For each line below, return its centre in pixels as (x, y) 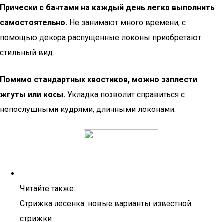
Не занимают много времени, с (127, 23)
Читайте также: (48, 189)
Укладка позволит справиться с (125, 94)
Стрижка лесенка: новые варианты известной (106, 203)
